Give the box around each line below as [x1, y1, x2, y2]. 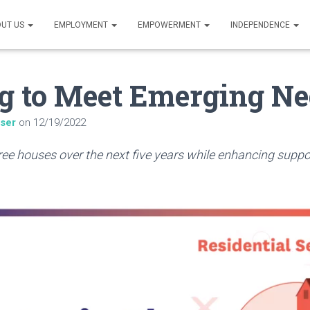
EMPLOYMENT [54, 20, 110, 30]
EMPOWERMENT [138, 20, 203, 30]
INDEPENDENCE [230, 20, 292, 30]
